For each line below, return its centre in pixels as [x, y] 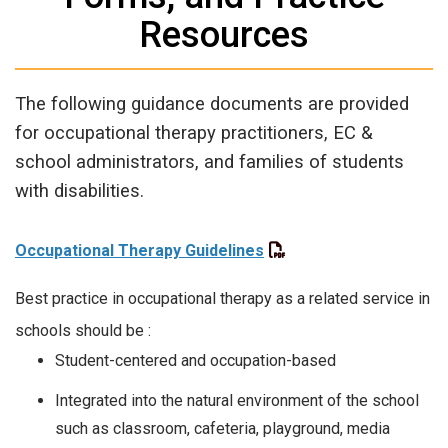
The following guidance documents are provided [212, 104]
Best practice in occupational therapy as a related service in [222, 298]
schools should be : [83, 330]
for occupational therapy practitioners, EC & [194, 133]
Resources [224, 35]
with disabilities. [79, 191]
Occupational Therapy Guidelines [139, 251]
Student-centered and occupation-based [195, 360]
